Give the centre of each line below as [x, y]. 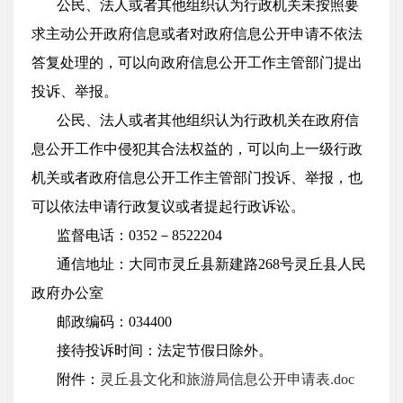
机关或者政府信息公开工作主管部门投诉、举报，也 [197, 178]
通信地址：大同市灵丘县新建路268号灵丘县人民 [211, 264]
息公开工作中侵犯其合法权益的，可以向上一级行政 [197, 149]
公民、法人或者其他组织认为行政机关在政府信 [208, 120]
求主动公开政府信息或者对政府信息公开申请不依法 [197, 34]
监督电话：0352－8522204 [139, 235]
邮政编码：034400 [114, 322]
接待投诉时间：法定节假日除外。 [165, 350]
